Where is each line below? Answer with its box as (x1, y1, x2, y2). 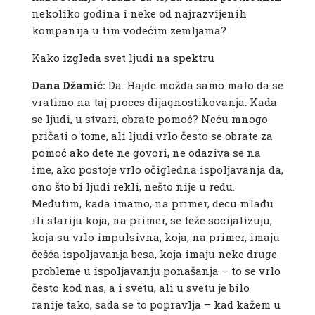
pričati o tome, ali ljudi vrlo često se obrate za (31, 129, 273, 143)
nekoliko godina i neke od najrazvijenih (31, 6, 247, 21)
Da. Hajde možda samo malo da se (105, 78, 283, 93)
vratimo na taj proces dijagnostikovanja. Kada (31, 95, 277, 110)
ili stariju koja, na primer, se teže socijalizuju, (31, 213, 272, 228)
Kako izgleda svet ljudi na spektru (31, 51, 214, 65)
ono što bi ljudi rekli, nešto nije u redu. (31, 179, 235, 194)
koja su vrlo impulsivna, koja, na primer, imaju (31, 230, 280, 245)
